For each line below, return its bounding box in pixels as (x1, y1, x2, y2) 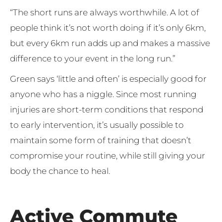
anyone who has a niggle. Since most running (10, 89, 197, 99)
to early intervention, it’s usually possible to (10, 119, 184, 130)
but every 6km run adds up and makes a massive (10, 38, 210, 48)
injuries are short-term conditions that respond (10, 104, 203, 114)
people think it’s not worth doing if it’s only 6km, (10, 22, 206, 33)
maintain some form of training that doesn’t (10, 135, 191, 145)
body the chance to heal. (10, 166, 110, 176)
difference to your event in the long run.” (10, 53, 175, 63)
